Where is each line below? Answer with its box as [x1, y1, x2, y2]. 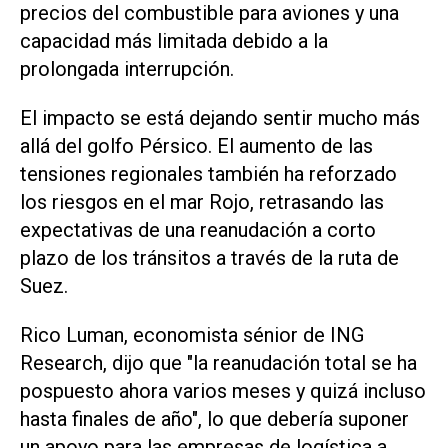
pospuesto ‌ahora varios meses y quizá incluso [20, 378, 426, 403]
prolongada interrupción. [20, 57, 234, 82]
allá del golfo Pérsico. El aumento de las [20, 134, 373, 159]
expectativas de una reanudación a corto [20, 218, 376, 243]
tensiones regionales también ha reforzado [20, 162, 397, 187]
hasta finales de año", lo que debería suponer [20, 406, 409, 431]
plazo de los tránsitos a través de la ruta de [20, 246, 399, 271]
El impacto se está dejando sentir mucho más [20, 106, 420, 131]
